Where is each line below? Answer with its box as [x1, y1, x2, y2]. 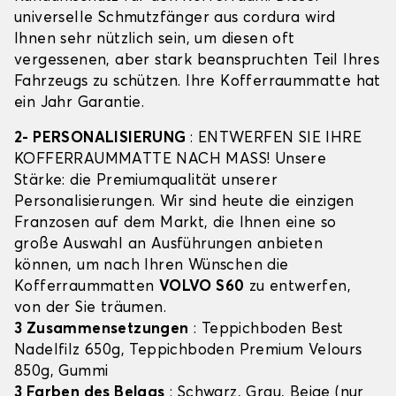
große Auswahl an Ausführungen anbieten [14, 237, 324, 253]
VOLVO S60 [158, 279, 245, 295]
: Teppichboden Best [188, 322, 344, 338]
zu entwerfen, [244, 279, 352, 295]
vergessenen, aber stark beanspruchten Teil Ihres [14, 53, 380, 69]
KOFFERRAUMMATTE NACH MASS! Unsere [14, 152, 327, 168]
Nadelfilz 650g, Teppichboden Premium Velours [14, 343, 362, 359]
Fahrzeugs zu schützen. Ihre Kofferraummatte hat [14, 74, 381, 90]
